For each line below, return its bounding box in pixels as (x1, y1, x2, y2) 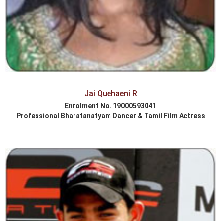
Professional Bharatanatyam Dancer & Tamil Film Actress (16, 111, 205, 120)
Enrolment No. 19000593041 (65, 101, 156, 110)
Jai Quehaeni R (84, 88, 137, 98)
